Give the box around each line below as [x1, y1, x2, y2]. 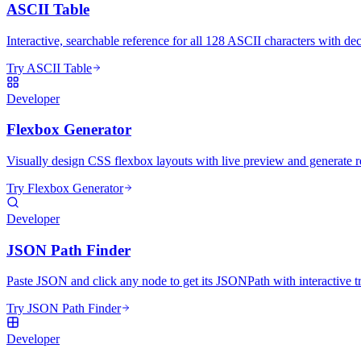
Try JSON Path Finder [6, 301, 121, 316]
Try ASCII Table [6, 60, 92, 75]
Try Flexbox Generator [6, 181, 123, 195]
